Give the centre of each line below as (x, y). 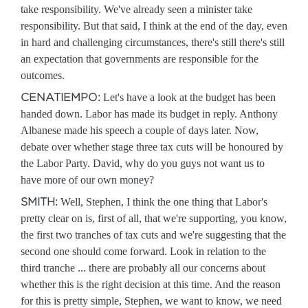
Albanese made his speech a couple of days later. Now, (140, 130)
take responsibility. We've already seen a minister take (136, 9)
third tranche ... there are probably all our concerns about (143, 268)
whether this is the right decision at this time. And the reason (151, 284)
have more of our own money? (87, 180)
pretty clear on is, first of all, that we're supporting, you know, (154, 218)
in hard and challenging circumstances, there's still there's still (153, 42)
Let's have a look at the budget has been (188, 97)
